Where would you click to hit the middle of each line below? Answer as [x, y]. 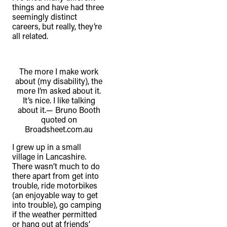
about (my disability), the [59, 81]
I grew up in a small [47, 147]
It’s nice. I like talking [59, 100]
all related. [30, 36]
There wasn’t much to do [56, 166]
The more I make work [59, 71]
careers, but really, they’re [57, 26]
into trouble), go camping [57, 205]
